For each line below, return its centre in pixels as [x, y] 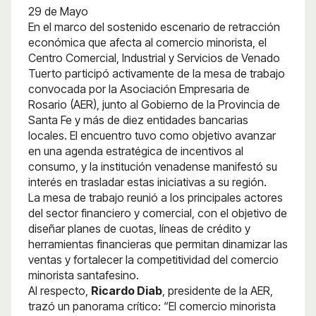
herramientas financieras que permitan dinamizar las [158, 244]
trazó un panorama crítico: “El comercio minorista [152, 306]
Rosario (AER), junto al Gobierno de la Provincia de [154, 104]
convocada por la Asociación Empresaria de [139, 89]
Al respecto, [60, 290]
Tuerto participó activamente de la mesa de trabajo [157, 73]
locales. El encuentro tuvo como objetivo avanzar [152, 135]
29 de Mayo [60, 11]
